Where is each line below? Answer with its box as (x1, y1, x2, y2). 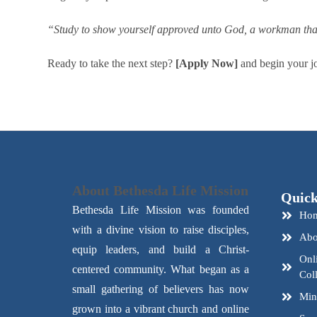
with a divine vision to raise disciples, (72, 224, 249, 236)
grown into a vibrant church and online (72, 303, 249, 315)
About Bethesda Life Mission (72, 183, 248, 198)
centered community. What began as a (72, 263, 249, 275)
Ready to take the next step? (47, 57, 176, 69)
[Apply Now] (175, 57, 238, 69)
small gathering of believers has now (72, 283, 249, 295)
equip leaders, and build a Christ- (72, 243, 249, 255)
